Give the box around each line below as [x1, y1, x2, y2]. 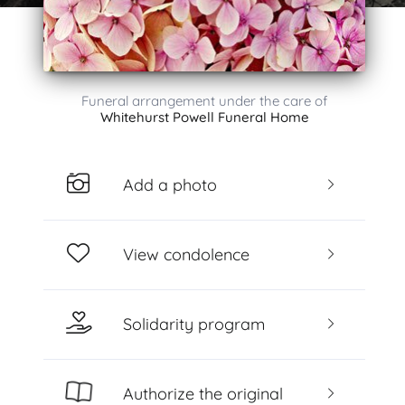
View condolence [122, 243, 250, 265]
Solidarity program [122, 313, 265, 334]
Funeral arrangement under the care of [81, 92, 327, 109]
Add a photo [122, 174, 217, 195]
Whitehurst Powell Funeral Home [99, 108, 309, 126]
